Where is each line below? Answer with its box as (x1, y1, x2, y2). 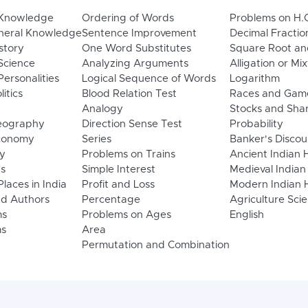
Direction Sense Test (81, 119, 182, 130)
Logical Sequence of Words (81, 74, 216, 85)
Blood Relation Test (81, 89, 177, 100)
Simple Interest (81, 164, 155, 175)
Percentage (81, 195, 140, 206)
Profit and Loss (81, 179, 155, 190)
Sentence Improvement (81, 28, 197, 39)
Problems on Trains (81, 149, 175, 160)
